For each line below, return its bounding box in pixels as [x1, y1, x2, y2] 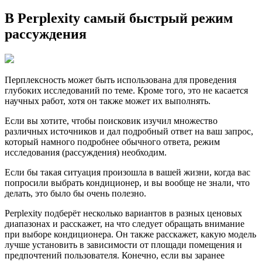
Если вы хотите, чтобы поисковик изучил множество [5, 116, 218, 126]
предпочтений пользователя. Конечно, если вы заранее [5, 250, 225, 261]
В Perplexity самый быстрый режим [5, 11, 233, 26]
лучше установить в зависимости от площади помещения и [5, 240, 242, 250]
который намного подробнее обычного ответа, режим [5, 137, 220, 147]
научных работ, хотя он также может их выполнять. [5, 96, 211, 106]
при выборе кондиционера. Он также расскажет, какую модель [5, 229, 256, 240]
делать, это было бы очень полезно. [5, 188, 146, 199]
